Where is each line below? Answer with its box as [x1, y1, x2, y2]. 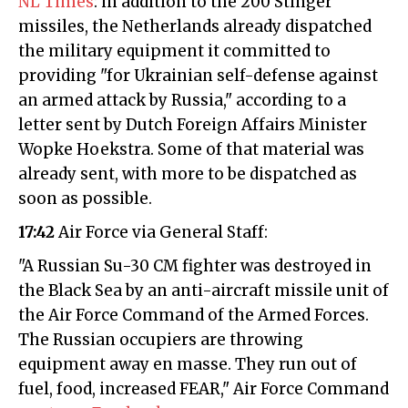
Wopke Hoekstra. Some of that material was [18, 138, 364, 159]
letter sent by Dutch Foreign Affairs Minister [18, 114, 367, 135]
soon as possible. [18, 188, 152, 209]
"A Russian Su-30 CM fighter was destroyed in [18, 255, 372, 276]
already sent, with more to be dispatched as [18, 163, 357, 184]
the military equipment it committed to [18, 40, 331, 61]
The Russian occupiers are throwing [18, 329, 303, 350]
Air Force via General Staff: [55, 221, 268, 242]
